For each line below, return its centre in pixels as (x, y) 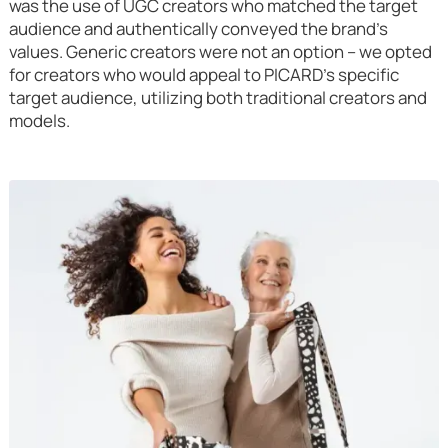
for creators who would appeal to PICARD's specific (203, 74)
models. (39, 120)
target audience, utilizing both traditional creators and (217, 97)
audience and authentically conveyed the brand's (198, 28)
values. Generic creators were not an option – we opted (220, 51)
